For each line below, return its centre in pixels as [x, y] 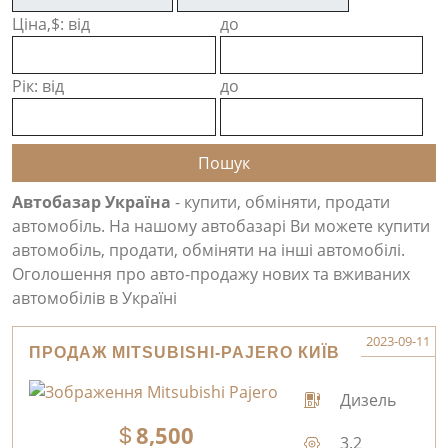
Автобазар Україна [91, 202]
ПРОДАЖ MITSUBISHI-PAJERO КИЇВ [184, 352]
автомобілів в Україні [94, 298]
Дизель [366, 399]
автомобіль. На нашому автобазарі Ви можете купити [221, 226]
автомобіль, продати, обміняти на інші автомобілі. [208, 250]
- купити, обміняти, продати [280, 202]
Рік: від [38, 86]
